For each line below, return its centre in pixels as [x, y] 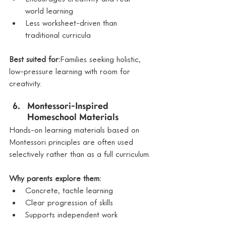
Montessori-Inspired [69, 107]
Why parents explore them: [55, 178]
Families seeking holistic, [102, 59]
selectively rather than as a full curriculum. [80, 154]
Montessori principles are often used [72, 142]
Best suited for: [35, 59]
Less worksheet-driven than [72, 23]
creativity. [25, 83]
